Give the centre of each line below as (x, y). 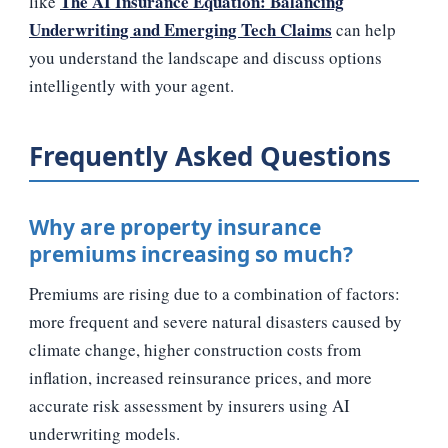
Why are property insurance (175, 226)
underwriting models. (104, 433)
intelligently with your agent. (131, 85)
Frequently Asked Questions (210, 155)
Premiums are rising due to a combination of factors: (214, 293)
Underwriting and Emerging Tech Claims (180, 29)
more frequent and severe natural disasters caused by (215, 321)
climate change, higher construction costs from (195, 349)
